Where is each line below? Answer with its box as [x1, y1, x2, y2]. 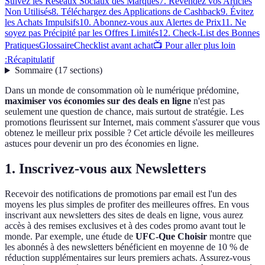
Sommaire [14, 65, 53, 76]
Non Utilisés [5, 7, 51, 17]
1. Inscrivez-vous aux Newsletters [5, 161, 206, 177]
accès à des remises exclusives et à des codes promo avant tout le [5, 221, 245, 231]
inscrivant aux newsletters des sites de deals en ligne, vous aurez [5, 210, 243, 221]
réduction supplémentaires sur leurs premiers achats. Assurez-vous [5, 253, 250, 263]
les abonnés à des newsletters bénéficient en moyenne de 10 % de [5, 242, 248, 253]
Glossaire [39, 40, 74, 51]
